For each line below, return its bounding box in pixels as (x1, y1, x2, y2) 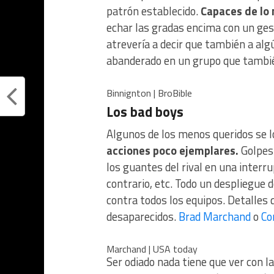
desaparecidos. (106, 208, 179, 225)
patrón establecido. (106, 2, 201, 20)
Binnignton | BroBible (106, 86, 192, 100)
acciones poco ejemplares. (106, 142, 239, 159)
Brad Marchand (179, 208, 251, 225)
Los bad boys (106, 102, 183, 122)
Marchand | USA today (106, 242, 198, 256)
